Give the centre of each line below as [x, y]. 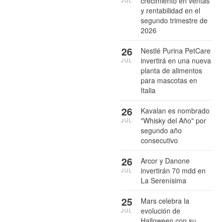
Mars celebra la [165, 200]
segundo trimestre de [174, 20]
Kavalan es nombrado [175, 110]
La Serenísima [164, 180]
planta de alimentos [171, 70]
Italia [148, 90]
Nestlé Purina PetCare [176, 50]
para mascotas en [169, 80]
